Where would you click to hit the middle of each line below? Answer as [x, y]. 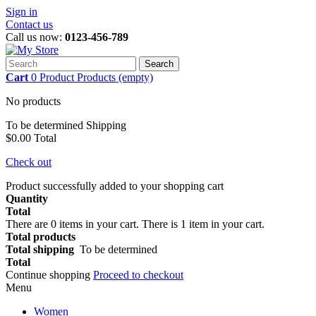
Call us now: [35, 37]
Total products [41, 237]
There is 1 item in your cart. [203, 224]
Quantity [27, 199]
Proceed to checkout [138, 275]
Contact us [29, 24]
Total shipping [43, 249]
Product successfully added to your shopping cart [115, 186]
